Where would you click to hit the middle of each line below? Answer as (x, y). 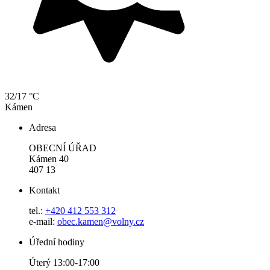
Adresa (42, 127)
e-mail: (43, 221)
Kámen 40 (49, 159)
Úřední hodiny (57, 242)
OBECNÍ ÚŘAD (63, 148)
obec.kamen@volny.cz (101, 221)
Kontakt (44, 190)
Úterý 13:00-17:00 (64, 262)
